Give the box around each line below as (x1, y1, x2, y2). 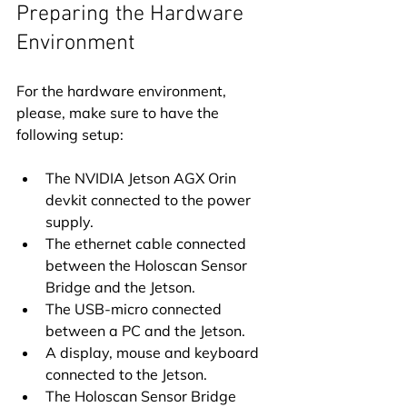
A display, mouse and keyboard (45, 343, 263, 362)
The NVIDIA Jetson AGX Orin (45, 169, 240, 188)
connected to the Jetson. (45, 365, 207, 384)
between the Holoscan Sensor (45, 256, 251, 275)
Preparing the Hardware (16, 2, 249, 28)
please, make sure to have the (16, 104, 223, 123)
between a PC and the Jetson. (45, 322, 245, 341)
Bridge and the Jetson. (45, 278, 195, 297)
